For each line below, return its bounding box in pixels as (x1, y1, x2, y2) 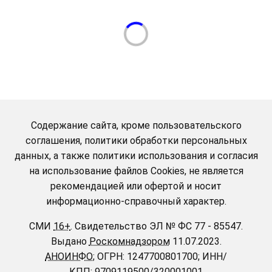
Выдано (50, 236, 89, 248)
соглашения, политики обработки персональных (25, 135, 247, 147)
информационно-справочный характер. (46, 195, 226, 208)
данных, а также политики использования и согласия (14, 150, 258, 162)
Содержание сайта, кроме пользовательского (30, 120, 242, 132)
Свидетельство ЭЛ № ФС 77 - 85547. (75, 220, 243, 233)
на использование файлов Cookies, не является (29, 165, 243, 177)
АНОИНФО (45, 251, 93, 263)
